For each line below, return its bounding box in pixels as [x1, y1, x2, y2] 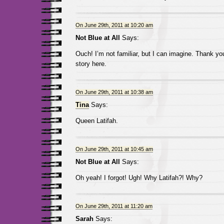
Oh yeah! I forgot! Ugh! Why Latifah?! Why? [75, 174, 202, 181]
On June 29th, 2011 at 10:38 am [75, 89, 153, 95]
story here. [75, 60, 106, 67]
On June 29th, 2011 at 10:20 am [75, 22, 153, 28]
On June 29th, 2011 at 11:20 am [75, 203, 152, 209]
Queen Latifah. [75, 117, 118, 124]
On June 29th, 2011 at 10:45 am [75, 146, 153, 152]
